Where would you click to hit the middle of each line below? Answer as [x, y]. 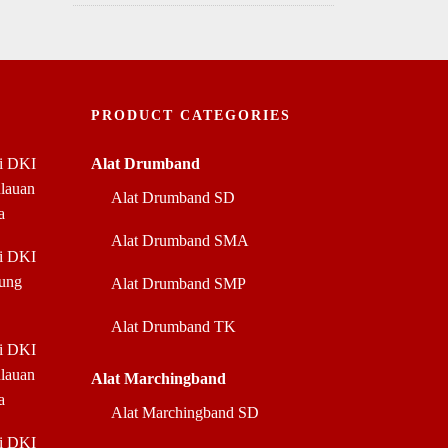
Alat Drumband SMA [180, 240]
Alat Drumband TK [173, 326]
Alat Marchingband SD [185, 412]
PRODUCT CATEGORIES [191, 115]
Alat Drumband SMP [178, 283]
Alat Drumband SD [173, 197]
